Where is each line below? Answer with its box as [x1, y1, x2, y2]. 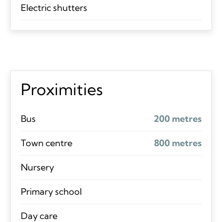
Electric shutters [20, 1, 87, 13]
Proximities [20, 79, 103, 99]
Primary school [20, 185, 82, 197]
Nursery [20, 161, 54, 173]
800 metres [154, 137, 202, 149]
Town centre [20, 137, 72, 149]
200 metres [153, 112, 202, 124]
